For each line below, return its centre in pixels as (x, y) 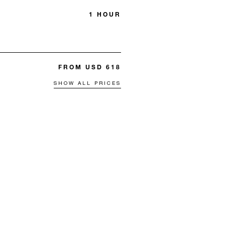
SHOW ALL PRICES (87, 83)
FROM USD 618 (90, 67)
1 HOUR (105, 14)
